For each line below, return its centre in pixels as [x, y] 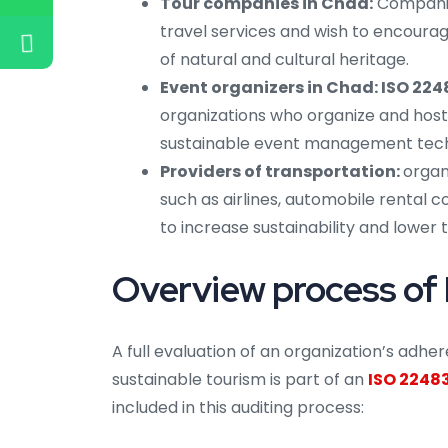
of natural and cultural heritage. [284, 60]
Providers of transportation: [281, 172]
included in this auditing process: [238, 408]
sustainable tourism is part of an [238, 380]
